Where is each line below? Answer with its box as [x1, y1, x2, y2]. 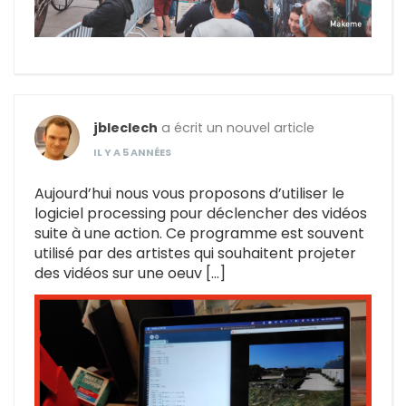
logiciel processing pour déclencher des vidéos [34, 203, 367, 225]
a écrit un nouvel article [158, 119, 314, 138]
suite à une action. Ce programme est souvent [34, 223, 364, 245]
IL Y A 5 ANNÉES [93, 146, 171, 160]
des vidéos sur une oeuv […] [34, 263, 226, 285]
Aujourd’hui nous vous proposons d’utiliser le [34, 183, 344, 205]
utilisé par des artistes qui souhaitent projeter [34, 243, 356, 265]
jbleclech [93, 119, 158, 138]
